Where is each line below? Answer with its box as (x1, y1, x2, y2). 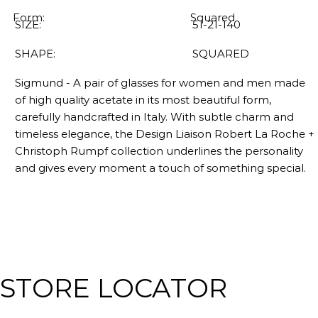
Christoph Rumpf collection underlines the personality (15, 143, 303, 158)
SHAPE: (15, 46, 55, 60)
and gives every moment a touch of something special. (15, 160, 306, 175)
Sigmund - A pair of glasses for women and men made (15, 75, 305, 89)
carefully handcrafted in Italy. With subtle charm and (15, 109, 294, 124)
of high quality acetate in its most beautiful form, (15, 92, 271, 106)
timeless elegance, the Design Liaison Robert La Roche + (15, 126, 314, 141)
